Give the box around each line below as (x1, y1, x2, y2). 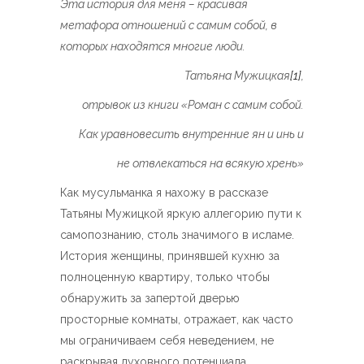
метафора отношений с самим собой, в (60, 19, 277, 32)
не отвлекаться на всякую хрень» (117, 157, 304, 170)
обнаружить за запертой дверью (60, 292, 240, 305)
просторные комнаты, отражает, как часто (60, 313, 293, 326)
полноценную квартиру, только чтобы (60, 271, 270, 284)
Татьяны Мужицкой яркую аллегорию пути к (60, 207, 301, 220)
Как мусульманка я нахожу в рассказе (60, 186, 268, 199)
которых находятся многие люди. (60, 40, 245, 53)
